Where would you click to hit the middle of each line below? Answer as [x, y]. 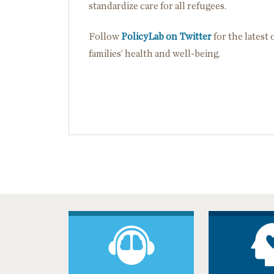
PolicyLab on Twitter [166, 37]
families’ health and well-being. [154, 54]
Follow [105, 37]
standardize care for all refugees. [157, 6]
